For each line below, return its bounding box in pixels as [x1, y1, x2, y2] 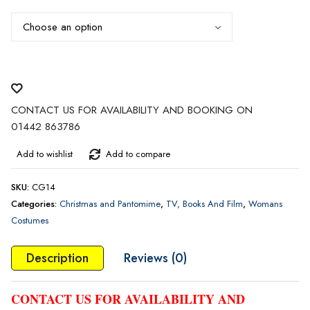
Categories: [10, 197, 60, 210]
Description [26, 248, 89, 267]
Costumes [10, 213, 48, 227]
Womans [248, 197, 282, 210]
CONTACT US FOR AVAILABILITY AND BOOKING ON [10, 102, 253, 118]
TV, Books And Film [165, 197, 243, 210]
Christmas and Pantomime [59, 197, 161, 210]
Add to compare [105, 147, 170, 161]
